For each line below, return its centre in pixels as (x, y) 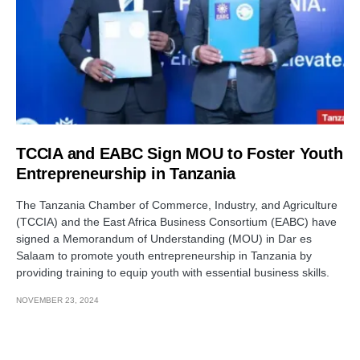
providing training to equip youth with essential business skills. (173, 272)
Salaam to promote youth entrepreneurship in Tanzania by (164, 255)
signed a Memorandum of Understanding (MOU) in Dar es (164, 238)
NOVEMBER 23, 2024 (57, 300)
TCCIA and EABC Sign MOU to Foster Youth (180, 153)
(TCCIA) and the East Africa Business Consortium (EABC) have (176, 221)
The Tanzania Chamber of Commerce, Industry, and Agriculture (177, 205)
